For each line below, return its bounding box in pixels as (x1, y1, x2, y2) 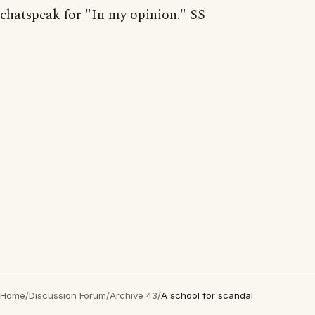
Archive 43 (110, 290, 157, 301)
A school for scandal (161, 290, 253, 301)
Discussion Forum (29, 290, 106, 301)
